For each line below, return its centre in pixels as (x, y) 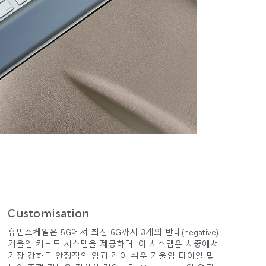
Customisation (49, 213)
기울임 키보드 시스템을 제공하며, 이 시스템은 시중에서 (113, 244)
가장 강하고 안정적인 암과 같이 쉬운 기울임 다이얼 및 (111, 256)
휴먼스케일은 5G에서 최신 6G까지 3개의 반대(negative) (113, 232)
